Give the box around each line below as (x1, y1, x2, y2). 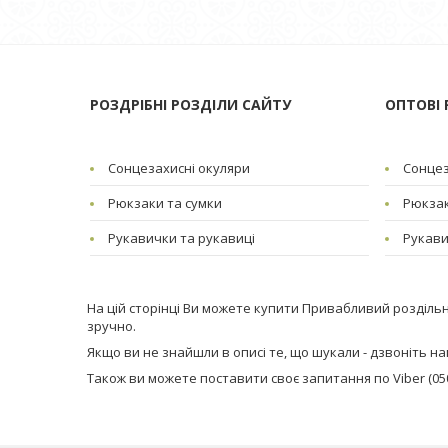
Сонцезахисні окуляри (107, 159, 250, 177)
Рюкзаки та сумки (107, 194, 222, 212)
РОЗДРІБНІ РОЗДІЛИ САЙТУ (89, 95, 291, 114)
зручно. (87, 317, 136, 335)
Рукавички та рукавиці (107, 229, 255, 247)
